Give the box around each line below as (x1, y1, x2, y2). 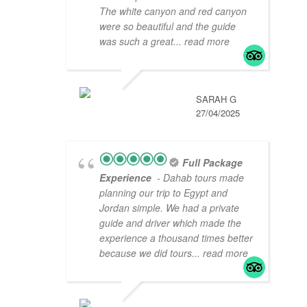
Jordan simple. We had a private (99, 201, 239, 215)
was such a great (99, 34, 173, 49)
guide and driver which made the (99, 216, 241, 230)
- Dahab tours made (154, 171, 244, 185)
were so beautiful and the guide (99, 19, 236, 34)
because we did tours (99, 246, 192, 260)
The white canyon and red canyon (99, 4, 247, 19)
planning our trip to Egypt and (99, 186, 228, 200)
